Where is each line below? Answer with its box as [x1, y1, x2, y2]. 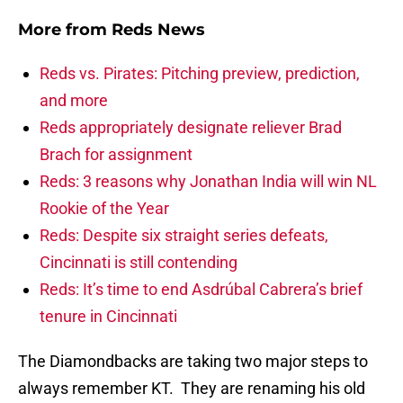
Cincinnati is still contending [40, 253, 237, 273]
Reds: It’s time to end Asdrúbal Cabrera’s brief [40, 280, 363, 300]
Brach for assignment [40, 145, 193, 165]
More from [18, 20, 112, 40]
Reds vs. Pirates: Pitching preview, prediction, [40, 64, 360, 84]
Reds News [112, 20, 205, 40]
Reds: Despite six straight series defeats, [40, 226, 328, 246]
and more [40, 91, 108, 111]
